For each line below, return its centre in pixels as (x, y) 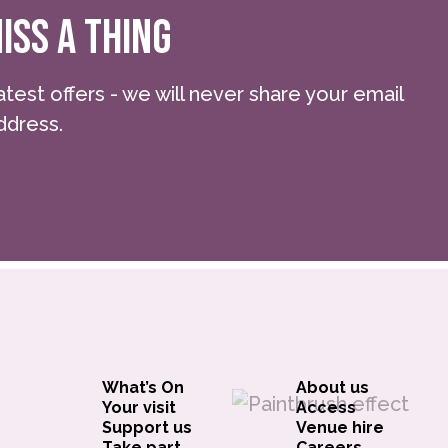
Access (326, 407)
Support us (146, 427)
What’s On (142, 387)
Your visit (138, 407)
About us (333, 387)
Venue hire (340, 427)
